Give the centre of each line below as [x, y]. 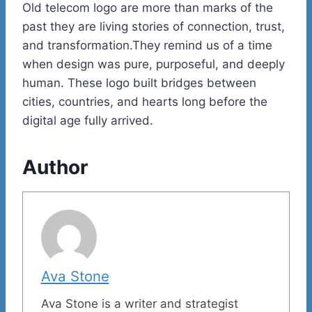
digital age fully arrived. [88, 120]
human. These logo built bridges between [139, 83]
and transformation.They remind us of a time [147, 45]
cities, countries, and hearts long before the [145, 101]
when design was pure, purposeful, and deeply [154, 64]
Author [55, 167]
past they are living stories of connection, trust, [154, 26]
